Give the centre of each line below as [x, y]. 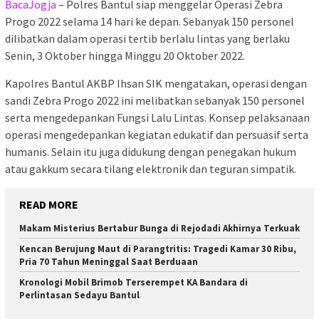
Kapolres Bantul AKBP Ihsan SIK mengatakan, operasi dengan [156, 84]
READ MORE [49, 205]
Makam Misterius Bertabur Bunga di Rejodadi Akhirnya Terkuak [159, 229]
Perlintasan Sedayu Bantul [79, 296]
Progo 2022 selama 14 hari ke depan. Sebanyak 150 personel [150, 22]
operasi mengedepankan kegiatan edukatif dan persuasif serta [157, 135]
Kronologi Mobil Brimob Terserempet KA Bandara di [134, 283]
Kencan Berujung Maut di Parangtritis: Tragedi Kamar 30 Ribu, [158, 249]
